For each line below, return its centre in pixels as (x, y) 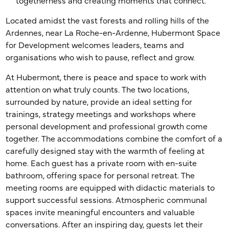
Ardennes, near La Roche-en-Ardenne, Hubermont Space (113, 33)
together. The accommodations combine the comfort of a (114, 139)
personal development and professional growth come (107, 127)
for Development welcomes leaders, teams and (95, 45)
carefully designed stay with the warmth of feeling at (105, 151)
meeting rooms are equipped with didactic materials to (110, 188)
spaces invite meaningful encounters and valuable (100, 213)
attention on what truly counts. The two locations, (98, 90)
